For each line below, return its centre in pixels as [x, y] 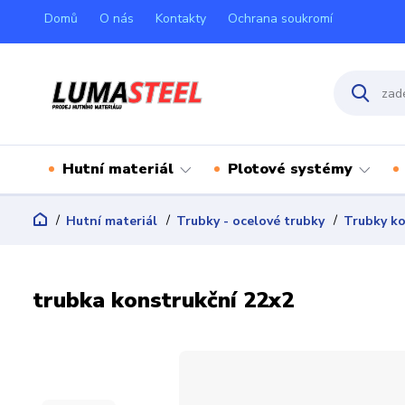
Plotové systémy [290, 169]
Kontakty [181, 19]
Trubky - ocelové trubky [250, 221]
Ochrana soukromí [280, 19]
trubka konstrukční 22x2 [164, 300]
